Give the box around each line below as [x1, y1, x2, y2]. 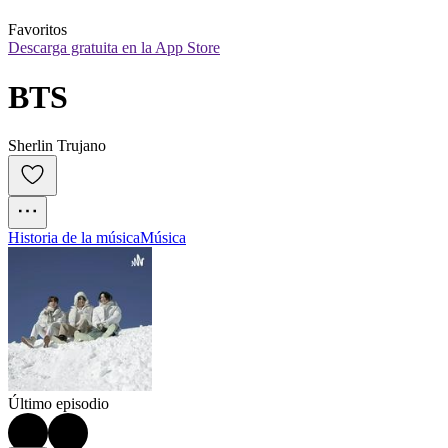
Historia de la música [8, 229, 140, 247]
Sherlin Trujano [8, 137, 106, 155]
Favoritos [8, 21, 67, 39]
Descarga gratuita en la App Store [8, 39, 220, 57]
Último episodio [8, 395, 109, 413]
